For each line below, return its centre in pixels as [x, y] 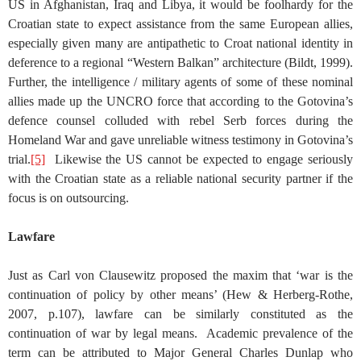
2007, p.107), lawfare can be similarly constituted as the [180, 313]
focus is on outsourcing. [68, 197]
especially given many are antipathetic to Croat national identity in [180, 43]
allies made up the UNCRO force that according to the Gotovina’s [180, 101]
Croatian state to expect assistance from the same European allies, [180, 23]
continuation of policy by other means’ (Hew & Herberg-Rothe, [180, 294]
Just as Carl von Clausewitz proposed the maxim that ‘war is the [180, 275]
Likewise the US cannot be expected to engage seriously [199, 159]
